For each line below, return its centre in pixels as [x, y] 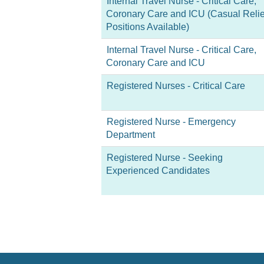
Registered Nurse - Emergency [171, 122]
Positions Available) [148, 27]
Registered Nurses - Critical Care [176, 86]
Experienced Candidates [158, 171]
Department [131, 135]
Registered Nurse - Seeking [165, 158]
